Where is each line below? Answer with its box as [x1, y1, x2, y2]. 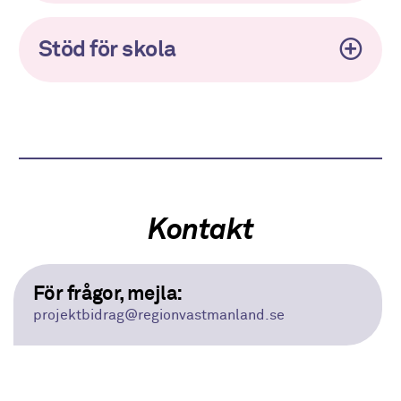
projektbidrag [32, 307, 124, 323]
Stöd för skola [38, 38, 176, 62]
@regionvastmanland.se [124, 307, 285, 323]
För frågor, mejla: [32, 284, 183, 304]
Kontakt [147, 216, 254, 245]
